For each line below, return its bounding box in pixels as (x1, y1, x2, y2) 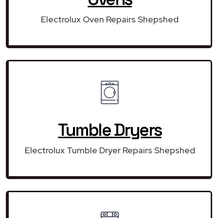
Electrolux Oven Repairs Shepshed (41, 13, 179, 25)
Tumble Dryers (58, 119, 162, 141)
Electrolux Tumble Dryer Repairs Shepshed (24, 144, 195, 156)
